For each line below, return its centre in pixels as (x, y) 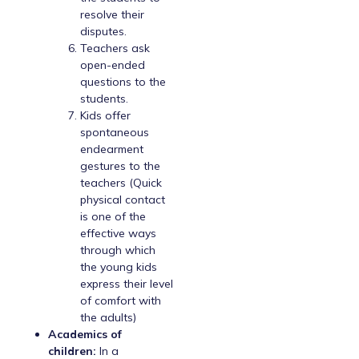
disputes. (103, 32)
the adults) (108, 318)
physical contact (123, 200)
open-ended (113, 65)
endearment (112, 149)
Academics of (85, 335)
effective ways (118, 234)
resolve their (112, 15)
